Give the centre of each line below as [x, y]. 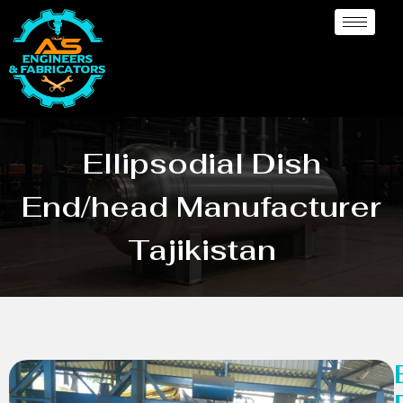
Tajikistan [201, 249]
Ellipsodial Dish [201, 163]
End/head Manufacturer [201, 206]
